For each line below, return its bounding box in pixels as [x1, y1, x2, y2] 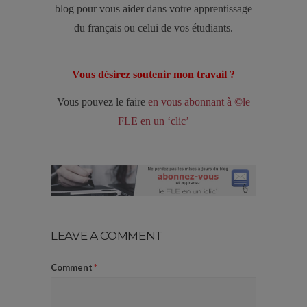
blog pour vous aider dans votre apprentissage [55, 3, 252, 14]
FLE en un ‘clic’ [118, 115, 189, 127]
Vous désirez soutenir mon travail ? [72, 69, 235, 80]
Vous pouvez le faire [57, 96, 148, 108]
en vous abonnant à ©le [148, 96, 250, 108]
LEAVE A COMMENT [51, 229, 163, 243]
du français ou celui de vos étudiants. [74, 22, 233, 34]
